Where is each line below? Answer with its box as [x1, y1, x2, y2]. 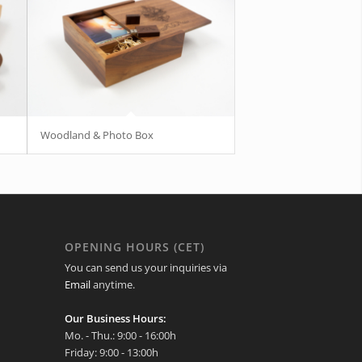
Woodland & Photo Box [40, 127, 154, 142]
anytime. [90, 276, 135, 292]
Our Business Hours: [64, 310, 166, 326]
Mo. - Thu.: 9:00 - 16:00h [64, 327, 176, 343]
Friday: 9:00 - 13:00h [64, 344, 158, 360]
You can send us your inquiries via [64, 259, 227, 275]
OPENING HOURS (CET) [64, 238, 204, 255]
